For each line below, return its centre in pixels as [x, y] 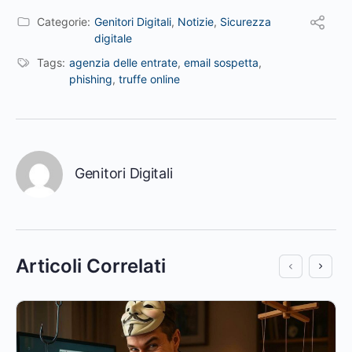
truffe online [149, 79]
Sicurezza [246, 21]
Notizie [196, 21]
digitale [113, 38]
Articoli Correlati [91, 266]
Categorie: [64, 21]
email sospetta [221, 62]
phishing [91, 79]
